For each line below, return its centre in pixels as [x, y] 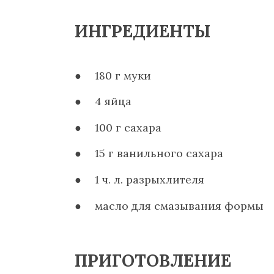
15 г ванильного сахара [159, 154]
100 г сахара [128, 127]
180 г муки [123, 75]
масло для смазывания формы [180, 206]
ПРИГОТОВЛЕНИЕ [153, 260]
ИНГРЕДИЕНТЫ [143, 31]
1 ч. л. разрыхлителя [150, 179]
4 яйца [113, 102]
